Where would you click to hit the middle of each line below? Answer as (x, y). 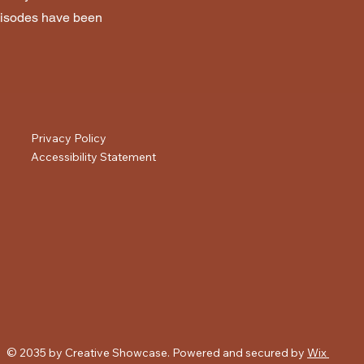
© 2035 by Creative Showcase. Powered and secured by (157, 353)
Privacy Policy (69, 138)
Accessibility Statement (94, 157)
